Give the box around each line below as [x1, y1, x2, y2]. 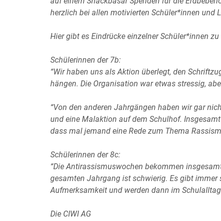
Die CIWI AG [50, 209, 91, 219]
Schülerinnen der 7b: [50, 55, 121, 65]
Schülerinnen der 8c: [50, 150, 120, 159]
